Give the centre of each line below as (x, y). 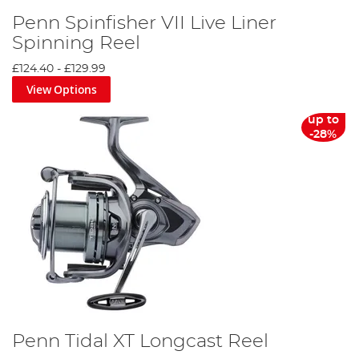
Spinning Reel (76, 43)
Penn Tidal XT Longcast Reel (140, 342)
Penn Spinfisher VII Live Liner (144, 23)
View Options (61, 89)
